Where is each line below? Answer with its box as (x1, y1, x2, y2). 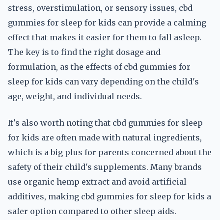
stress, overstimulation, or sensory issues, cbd (8, 3, 192, 13)
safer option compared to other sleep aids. (8, 206, 176, 216)
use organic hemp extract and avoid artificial (8, 177, 187, 187)
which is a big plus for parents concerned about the (8, 147, 212, 157)
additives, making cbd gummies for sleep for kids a (8, 192, 211, 201)
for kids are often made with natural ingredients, (8, 133, 202, 142)
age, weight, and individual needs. (8, 91, 142, 101)
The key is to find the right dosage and (8, 47, 161, 57)
